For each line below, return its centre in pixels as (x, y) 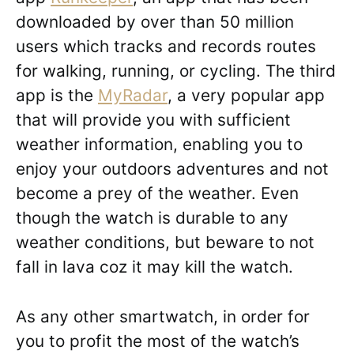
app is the (57, 96)
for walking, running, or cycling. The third (176, 71)
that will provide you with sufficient (153, 120)
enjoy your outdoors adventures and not (172, 169)
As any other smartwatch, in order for (163, 317)
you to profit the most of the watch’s (158, 341)
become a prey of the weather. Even (157, 194)
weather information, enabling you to (159, 145)
